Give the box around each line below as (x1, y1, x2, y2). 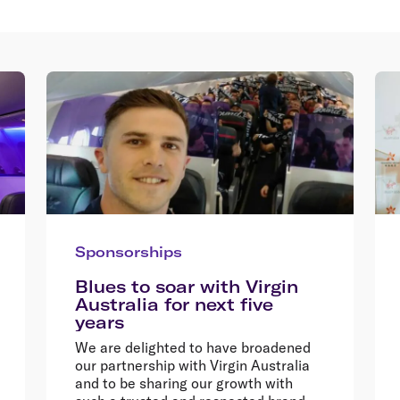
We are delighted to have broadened (75, 337, 311, 356)
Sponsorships (75, 242, 182, 261)
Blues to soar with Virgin (75, 275, 298, 297)
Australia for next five (75, 293, 273, 315)
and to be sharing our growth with (75, 373, 293, 392)
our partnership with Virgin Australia (75, 355, 310, 374)
